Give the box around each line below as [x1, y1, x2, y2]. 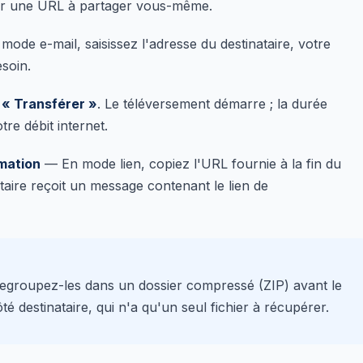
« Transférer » [2, 96, 97, 112]
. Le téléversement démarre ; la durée [97, 96, 327, 112]
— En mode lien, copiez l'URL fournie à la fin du [41, 156, 341, 172]
